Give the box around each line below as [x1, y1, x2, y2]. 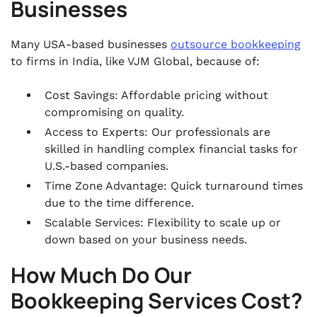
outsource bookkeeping [171, 38, 301, 51]
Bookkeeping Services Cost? [11, 286, 303, 315]
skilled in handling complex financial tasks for [45, 142, 298, 156]
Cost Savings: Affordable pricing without [45, 88, 268, 102]
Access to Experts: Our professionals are [45, 125, 270, 139]
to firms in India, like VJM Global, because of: [11, 54, 260, 68]
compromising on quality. [45, 105, 184, 119]
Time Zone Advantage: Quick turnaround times [45, 179, 303, 192]
